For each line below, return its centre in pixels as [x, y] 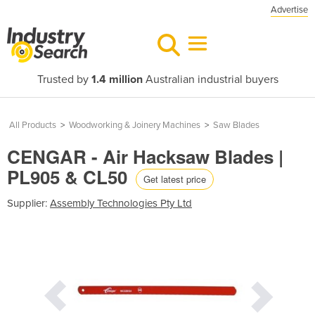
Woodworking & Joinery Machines [135, 125]
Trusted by [64, 79]
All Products [33, 125]
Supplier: [28, 203]
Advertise [289, 10]
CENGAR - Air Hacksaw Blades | [145, 156]
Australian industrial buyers [210, 79]
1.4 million [117, 79]
